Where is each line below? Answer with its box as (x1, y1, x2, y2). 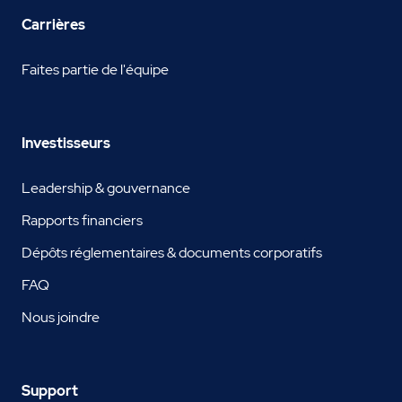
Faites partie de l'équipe (22, 60, 169, 80)
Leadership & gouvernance (22, 179, 190, 198)
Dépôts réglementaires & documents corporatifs (22, 243, 322, 263)
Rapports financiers (22, 211, 143, 231)
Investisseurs (22, 134, 110, 153)
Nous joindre (22, 308, 100, 328)
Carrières (22, 15, 85, 35)
